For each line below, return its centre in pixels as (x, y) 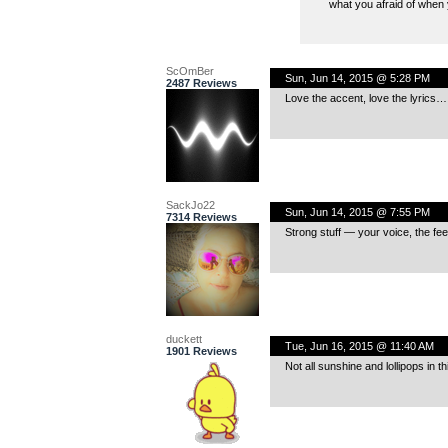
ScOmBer (189, 70)
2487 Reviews (201, 82)
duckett (183, 338)
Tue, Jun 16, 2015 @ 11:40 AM (359, 345)
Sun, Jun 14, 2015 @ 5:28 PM (357, 77)
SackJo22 (190, 204)
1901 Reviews (201, 350)
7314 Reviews (201, 216)
